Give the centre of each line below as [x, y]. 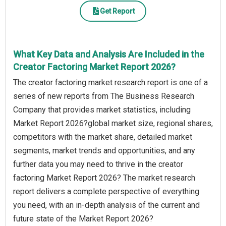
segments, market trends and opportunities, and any [104, 151]
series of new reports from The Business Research [104, 96]
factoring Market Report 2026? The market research [104, 178]
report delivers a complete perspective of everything [106, 192]
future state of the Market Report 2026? [83, 219]
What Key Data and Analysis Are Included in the [109, 54]
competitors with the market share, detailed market [103, 137]
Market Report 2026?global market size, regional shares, [113, 124]
